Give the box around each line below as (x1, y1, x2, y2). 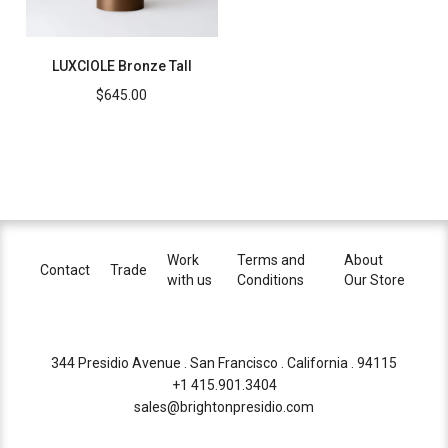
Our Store (343, 272, 405, 289)
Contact (40, 262, 90, 279)
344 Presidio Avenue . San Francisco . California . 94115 (51, 355, 397, 372)
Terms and (237, 252, 306, 269)
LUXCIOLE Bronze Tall (51, 57, 192, 74)
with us (167, 272, 212, 289)
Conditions (237, 272, 305, 289)
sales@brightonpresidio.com (134, 399, 314, 416)
